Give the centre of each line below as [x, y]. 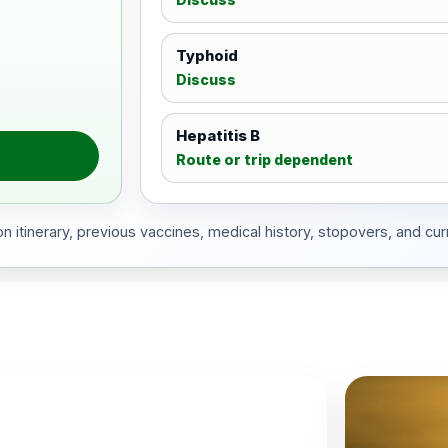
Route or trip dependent [264, 159]
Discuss [205, 79]
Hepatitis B [217, 136]
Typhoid [206, 56]
